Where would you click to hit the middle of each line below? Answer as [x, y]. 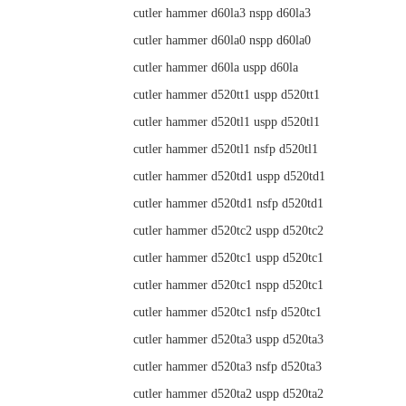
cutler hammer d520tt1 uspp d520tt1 [227, 95]
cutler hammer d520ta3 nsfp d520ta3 [227, 367]
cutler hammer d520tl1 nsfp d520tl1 [226, 149]
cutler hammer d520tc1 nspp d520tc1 [228, 285]
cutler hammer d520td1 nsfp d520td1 [228, 203]
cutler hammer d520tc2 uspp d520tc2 [228, 231]
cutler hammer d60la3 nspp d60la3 [222, 13]
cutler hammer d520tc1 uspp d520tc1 [228, 258]
